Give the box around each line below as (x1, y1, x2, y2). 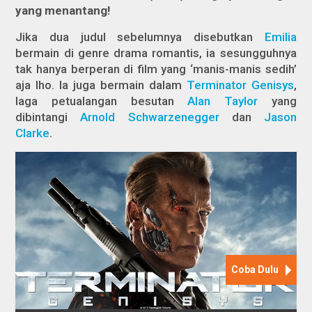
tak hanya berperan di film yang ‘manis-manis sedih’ (15, 61, 297, 76)
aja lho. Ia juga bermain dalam (15, 77, 187, 92)
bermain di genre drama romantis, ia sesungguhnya (15, 45, 297, 60)
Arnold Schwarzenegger (80, 109, 219, 124)
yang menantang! (15, 3, 111, 17)
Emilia (264, 29, 297, 44)
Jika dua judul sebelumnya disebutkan (15, 29, 265, 44)
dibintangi (15, 109, 81, 124)
